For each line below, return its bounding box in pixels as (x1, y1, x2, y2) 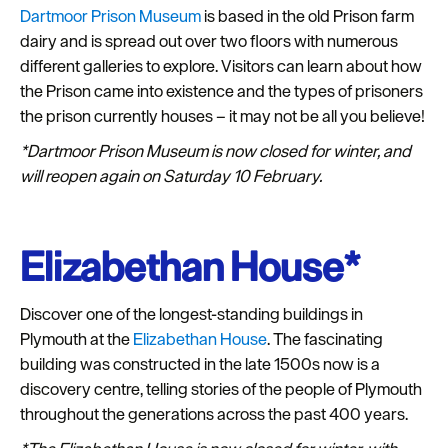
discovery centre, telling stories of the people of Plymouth (20, 378, 422, 401)
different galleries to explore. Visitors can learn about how (20, 55, 422, 78)
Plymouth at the (20, 328, 133, 351)
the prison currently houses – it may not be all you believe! (20, 105, 425, 128)
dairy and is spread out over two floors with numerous (20, 30, 398, 53)
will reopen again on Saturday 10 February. (20, 165, 322, 188)
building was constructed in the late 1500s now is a (20, 353, 380, 376)
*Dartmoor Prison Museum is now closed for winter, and (20, 140, 411, 163)
